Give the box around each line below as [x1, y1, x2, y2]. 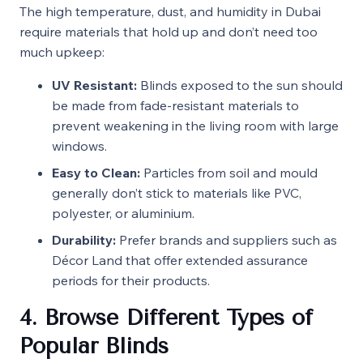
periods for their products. [52, 271, 210, 288]
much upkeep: [19, 43, 105, 60]
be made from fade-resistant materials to [52, 96, 299, 113]
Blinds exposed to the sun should [140, 76, 343, 93]
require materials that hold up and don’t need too [19, 23, 318, 40]
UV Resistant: [52, 76, 137, 93]
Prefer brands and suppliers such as [119, 231, 337, 248]
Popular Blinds [19, 332, 169, 359]
